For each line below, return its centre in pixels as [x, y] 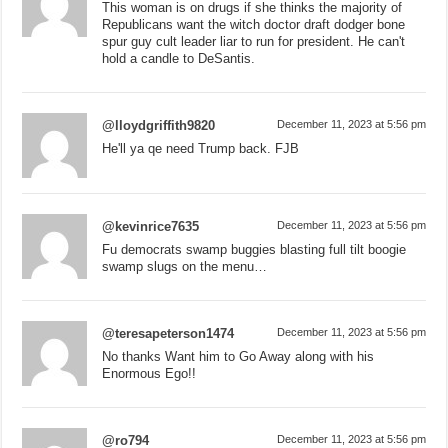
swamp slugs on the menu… [185, 266]
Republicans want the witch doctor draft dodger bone [254, 24]
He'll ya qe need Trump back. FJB [201, 148]
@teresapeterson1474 [168, 333]
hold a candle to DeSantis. [179, 58]
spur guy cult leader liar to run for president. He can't [254, 41]
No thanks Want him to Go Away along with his [238, 356]
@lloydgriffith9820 [159, 125]
